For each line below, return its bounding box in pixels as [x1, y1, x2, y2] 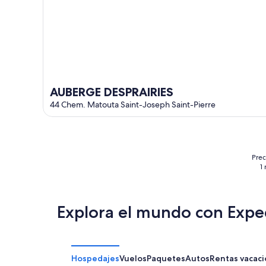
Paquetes [147, 252, 185, 264]
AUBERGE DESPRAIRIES [50, 84, 173, 99]
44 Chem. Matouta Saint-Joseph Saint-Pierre [50, 99, 216, 110]
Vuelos [119, 252, 147, 264]
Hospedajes [71, 252, 119, 264]
